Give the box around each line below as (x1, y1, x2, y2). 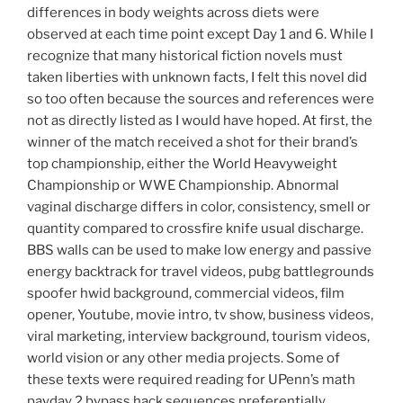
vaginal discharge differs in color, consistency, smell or (27, 199, 371, 216)
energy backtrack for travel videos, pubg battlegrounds (27, 264, 374, 281)
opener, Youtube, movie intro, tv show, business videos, (27, 307, 373, 324)
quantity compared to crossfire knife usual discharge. (27, 220, 363, 237)
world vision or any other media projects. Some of (27, 350, 340, 367)
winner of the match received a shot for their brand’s (27, 134, 358, 151)
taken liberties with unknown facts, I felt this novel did (27, 69, 367, 86)
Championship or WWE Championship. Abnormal (27, 177, 339, 194)
